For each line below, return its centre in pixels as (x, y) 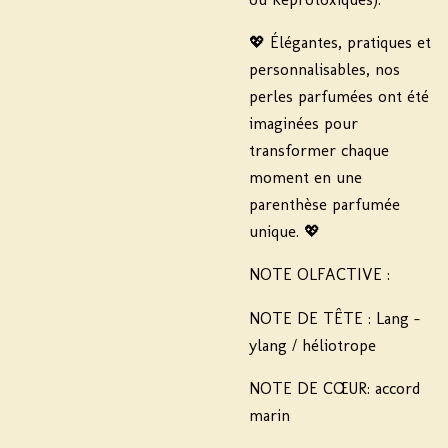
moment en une (305, 177)
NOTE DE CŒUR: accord (334, 388)
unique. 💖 (284, 231)
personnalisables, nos (324, 69)
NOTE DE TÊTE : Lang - (334, 318)
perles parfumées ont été (339, 96)
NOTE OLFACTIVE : (322, 275)
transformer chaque (319, 150)
